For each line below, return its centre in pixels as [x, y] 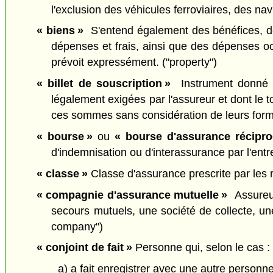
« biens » [60, 31]
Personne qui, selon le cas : [201, 248]
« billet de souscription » [104, 84]
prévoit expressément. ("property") [134, 62]
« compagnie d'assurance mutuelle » [132, 195]
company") [77, 226]
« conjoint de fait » [84, 248]
